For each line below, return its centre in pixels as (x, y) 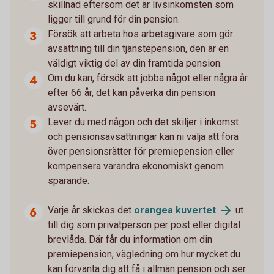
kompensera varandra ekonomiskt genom (136, 166)
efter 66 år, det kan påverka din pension (131, 92)
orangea (155, 210)
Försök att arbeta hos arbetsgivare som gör (140, 34)
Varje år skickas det (91, 210)
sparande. (68, 180)
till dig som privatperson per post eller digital (144, 225)
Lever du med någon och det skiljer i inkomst (143, 122)
